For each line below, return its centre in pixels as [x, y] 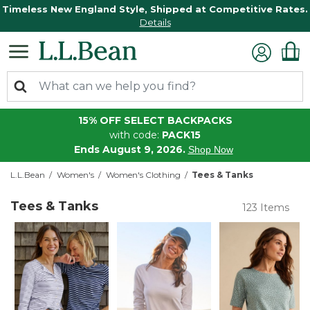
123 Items [266, 207]
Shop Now [210, 149]
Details [155, 22]
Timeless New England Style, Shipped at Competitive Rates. [155, 9]
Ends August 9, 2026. [129, 149]
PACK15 [181, 135]
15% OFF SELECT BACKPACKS [155, 120]
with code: [136, 135]
